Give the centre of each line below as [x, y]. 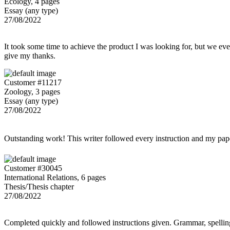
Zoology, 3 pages [32, 92]
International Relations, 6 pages [55, 178]
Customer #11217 [33, 83]
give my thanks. [30, 56]
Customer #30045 [33, 168]
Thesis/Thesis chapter [39, 187]
